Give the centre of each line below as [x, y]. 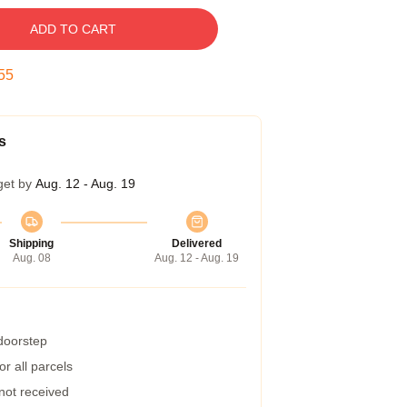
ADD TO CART [73, 29]
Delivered [197, 243]
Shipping [31, 243]
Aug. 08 [31, 258]
